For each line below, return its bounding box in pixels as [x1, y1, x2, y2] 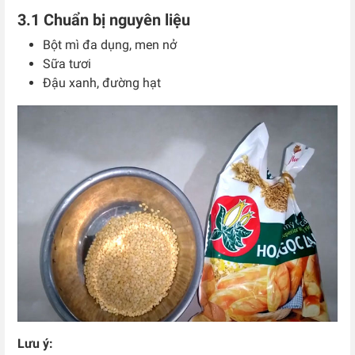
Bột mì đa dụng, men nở [43, 36, 177, 52]
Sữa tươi [43, 55, 91, 71]
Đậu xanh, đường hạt [43, 74, 161, 90]
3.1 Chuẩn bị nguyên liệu [17, 10, 190, 29]
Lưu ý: [17, 336, 53, 352]
